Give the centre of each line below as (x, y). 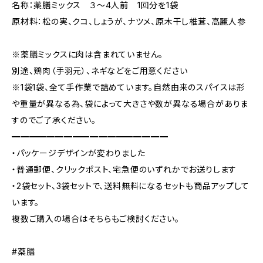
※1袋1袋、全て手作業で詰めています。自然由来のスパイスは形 (129, 87)
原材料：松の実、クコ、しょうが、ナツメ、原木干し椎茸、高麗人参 (129, 21)
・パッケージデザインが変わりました (79, 153)
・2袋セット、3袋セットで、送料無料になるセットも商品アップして (131, 186)
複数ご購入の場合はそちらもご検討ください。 (96, 219)
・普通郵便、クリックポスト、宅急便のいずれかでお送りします (124, 169)
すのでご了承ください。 (54, 120)
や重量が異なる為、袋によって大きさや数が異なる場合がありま (130, 104)
